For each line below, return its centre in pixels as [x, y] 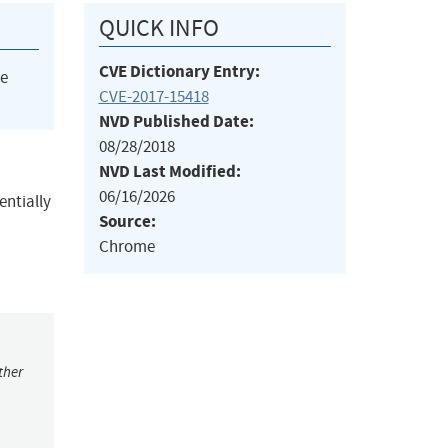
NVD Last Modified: [169, 172]
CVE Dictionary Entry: [179, 72]
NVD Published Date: [176, 122]
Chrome [126, 247]
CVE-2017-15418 [153, 97]
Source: [127, 222]
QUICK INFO [158, 28]
